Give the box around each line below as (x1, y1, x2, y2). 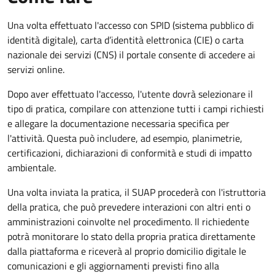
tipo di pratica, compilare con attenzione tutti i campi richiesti (7, 101, 264, 116)
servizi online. (7, 61, 64, 77)
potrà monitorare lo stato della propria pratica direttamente (7, 228, 255, 244)
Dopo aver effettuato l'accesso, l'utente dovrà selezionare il (7, 86, 253, 101)
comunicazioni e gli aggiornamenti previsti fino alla (7, 258, 219, 273)
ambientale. (7, 160, 56, 175)
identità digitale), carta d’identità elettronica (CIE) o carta (7, 32, 244, 47)
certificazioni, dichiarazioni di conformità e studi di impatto (7, 145, 252, 160)
